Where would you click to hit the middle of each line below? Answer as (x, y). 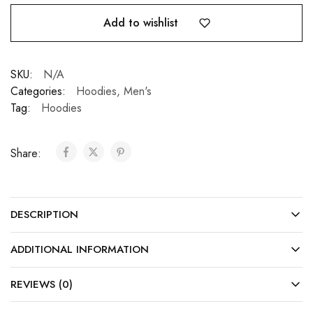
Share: (28, 153)
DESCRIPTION (44, 214)
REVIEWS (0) (42, 284)
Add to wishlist (140, 22)
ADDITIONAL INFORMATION (80, 249)
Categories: (38, 91)
